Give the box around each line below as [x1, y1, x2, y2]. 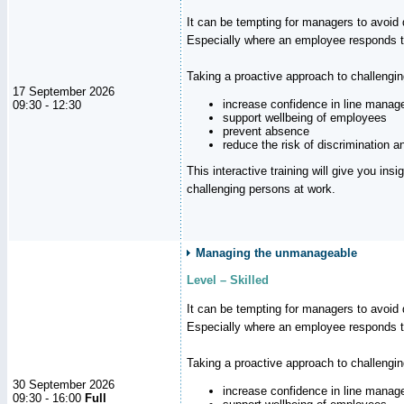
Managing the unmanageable [196, 245, 357, 260]
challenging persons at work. [187, 182, 335, 197]
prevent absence [223, 124, 309, 138]
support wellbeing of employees [223, 110, 387, 124]
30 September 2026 [13, 377, 115, 391]
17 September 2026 [13, 84, 115, 98]
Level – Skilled [187, 272, 269, 287]
